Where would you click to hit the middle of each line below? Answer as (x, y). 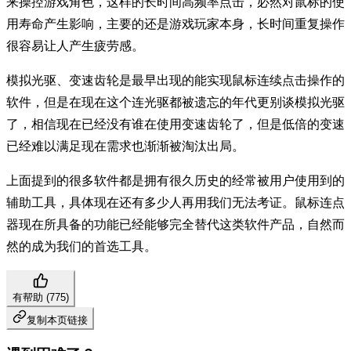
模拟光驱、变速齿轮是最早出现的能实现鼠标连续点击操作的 (175, 80)
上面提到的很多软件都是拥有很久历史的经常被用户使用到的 (175, 180)
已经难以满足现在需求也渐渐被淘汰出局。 (125, 146)
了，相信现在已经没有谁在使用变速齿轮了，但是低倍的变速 (175, 124)
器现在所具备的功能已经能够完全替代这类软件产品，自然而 (175, 224)
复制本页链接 (57, 320)
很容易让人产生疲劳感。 (75, 45)
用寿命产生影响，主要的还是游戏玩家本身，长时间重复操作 (175, 24)
